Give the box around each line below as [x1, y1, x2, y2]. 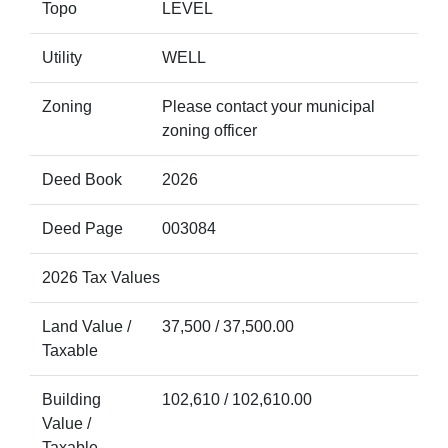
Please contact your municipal [162, 98, 375, 115]
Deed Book [42, 171, 122, 188]
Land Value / [42, 318, 131, 335]
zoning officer [162, 122, 257, 139]
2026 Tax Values [42, 269, 160, 286]
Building [42, 391, 101, 408]
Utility [42, 49, 82, 66]
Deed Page [42, 220, 123, 237]
